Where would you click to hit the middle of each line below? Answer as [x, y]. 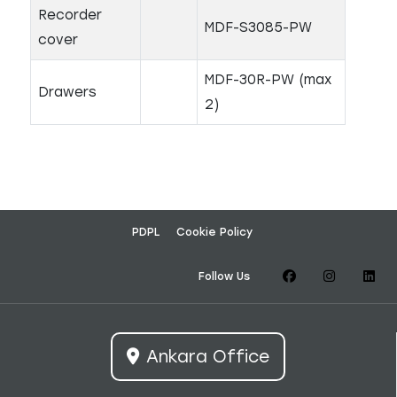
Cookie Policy [214, 232]
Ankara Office [208, 357]
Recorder [70, 15]
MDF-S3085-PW [258, 27]
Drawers [67, 92]
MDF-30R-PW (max [268, 80]
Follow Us [224, 276]
